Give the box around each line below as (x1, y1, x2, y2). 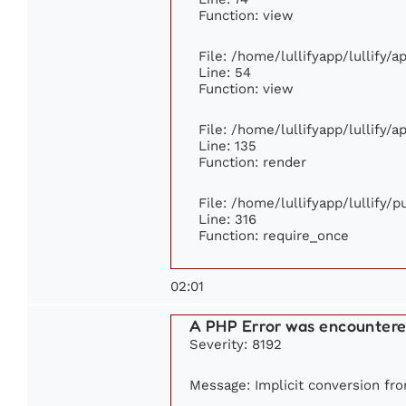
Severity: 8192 (189, 336, 282, 353)
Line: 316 (198, 211, 256, 227)
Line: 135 (198, 138, 256, 154)
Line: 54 (198, 64, 251, 81)
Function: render (198, 154, 306, 170)
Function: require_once (198, 227, 349, 244)
